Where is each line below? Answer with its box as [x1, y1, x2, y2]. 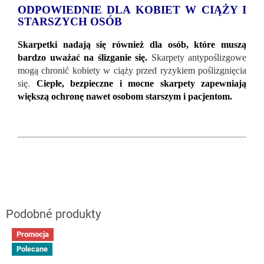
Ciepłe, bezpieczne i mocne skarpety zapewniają [30, 78, 246, 88]
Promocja [16, 229, 49, 239]
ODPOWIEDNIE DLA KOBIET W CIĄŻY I [18, 3, 246, 16]
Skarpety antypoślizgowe [151, 52, 246, 62]
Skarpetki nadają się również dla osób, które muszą [18, 39, 246, 49]
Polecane [16, 244, 48, 253]
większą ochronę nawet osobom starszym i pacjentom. [18, 91, 232, 101]
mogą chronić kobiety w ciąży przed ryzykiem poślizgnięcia [18, 65, 246, 75]
